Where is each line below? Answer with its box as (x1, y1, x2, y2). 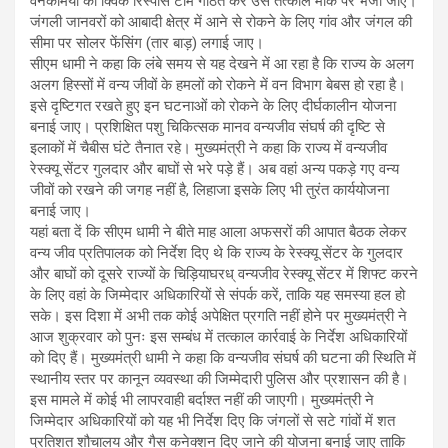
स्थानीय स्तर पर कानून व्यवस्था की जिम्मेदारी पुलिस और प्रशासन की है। (30, 370, 409, 389)
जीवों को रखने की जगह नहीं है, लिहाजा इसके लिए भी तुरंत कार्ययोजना (30, 181, 389, 200)
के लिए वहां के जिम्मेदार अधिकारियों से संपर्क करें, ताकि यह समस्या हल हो (30, 286, 405, 305)
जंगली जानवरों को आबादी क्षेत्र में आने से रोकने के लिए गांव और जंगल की (30, 13, 412, 32)
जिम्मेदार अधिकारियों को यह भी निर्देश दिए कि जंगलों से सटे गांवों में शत (30, 412, 395, 431)
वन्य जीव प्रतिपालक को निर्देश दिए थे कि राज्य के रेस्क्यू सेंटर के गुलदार (30, 244, 403, 263)
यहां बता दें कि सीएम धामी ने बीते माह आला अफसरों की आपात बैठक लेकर (30, 223, 407, 242)
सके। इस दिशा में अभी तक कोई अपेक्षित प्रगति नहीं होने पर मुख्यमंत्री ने (30, 307, 407, 326)
